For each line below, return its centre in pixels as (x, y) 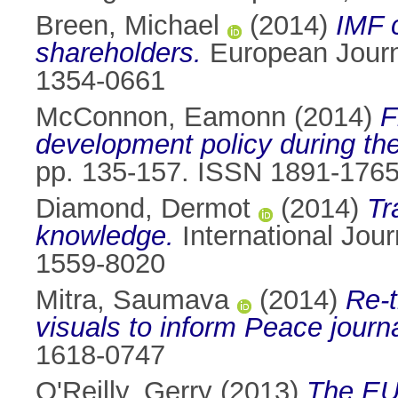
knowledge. (105, 236)
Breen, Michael (127, 26)
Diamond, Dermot (143, 209)
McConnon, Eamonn (161, 117)
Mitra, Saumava (132, 300)
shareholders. (119, 53)
